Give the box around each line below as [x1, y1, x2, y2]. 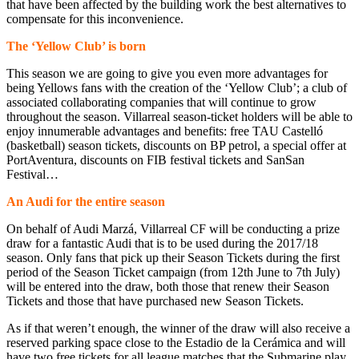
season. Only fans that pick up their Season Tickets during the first [6, 250, 340, 264]
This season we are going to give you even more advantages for [6, 66, 328, 80]
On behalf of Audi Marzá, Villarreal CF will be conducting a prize [6, 221, 340, 236]
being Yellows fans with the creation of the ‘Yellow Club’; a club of [6, 80, 347, 95]
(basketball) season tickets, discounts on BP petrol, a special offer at [6, 138, 346, 152]
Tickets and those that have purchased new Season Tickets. [6, 293, 304, 308]
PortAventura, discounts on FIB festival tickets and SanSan [6, 152, 305, 167]
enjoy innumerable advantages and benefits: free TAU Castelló [6, 123, 323, 138]
